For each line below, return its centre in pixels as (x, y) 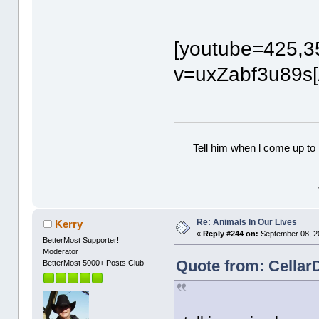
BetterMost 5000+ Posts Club (94, 262)
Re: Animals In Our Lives (247, 222)
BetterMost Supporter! (81, 240)
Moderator (61, 251)
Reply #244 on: (231, 233)
